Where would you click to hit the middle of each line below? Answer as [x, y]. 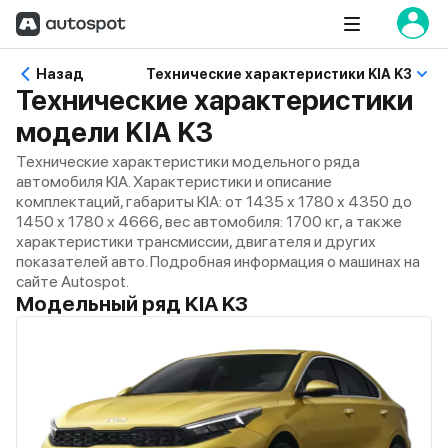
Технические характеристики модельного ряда [188, 161]
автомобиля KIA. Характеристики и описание [174, 181]
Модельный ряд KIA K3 [132, 303]
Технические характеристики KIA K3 [279, 74]
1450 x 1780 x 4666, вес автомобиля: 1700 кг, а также [209, 221]
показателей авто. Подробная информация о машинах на [218, 261]
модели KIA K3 [114, 132]
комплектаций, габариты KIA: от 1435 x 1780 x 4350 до [214, 201]
